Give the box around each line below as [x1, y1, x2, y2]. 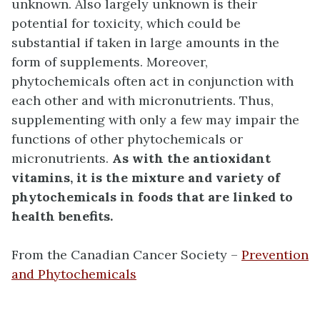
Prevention [241, 246, 309, 264]
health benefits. [11, 208, 113, 225]
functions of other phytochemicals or [11, 131, 243, 148]
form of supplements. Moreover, [11, 54, 208, 71]
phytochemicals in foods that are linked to [11, 189, 293, 206]
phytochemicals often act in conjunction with [11, 73, 294, 90]
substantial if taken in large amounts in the [11, 34, 279, 51]
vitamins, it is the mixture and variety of [11, 169, 280, 186]
